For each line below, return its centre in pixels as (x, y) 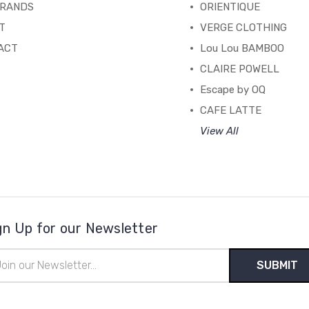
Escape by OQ (233, 89)
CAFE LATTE (231, 110)
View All (220, 131)
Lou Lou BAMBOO (242, 48)
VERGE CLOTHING (244, 27)
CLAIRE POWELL (240, 69)
